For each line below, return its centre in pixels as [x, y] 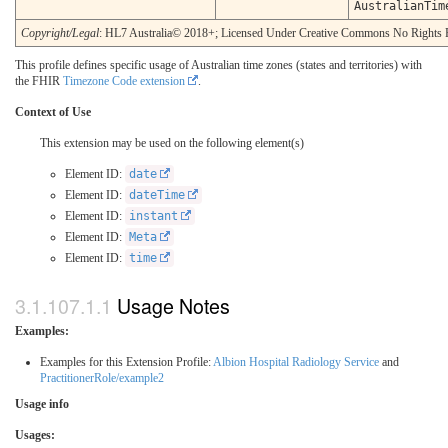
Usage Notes [173, 305]
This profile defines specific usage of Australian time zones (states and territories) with [218, 65]
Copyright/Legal [60, 33]
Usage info [42, 403]
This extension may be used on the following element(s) [172, 143]
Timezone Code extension [124, 81]
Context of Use [53, 112]
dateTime [157, 195]
